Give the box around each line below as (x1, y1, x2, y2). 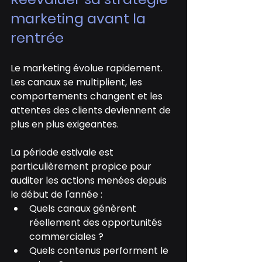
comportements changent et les (11, 89, 165, 104)
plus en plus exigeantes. (11, 118, 119, 132)
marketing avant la (11, 9, 149, 29)
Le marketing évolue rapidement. (11, 61, 165, 75)
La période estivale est (11, 146, 116, 160)
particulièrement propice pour (11, 160, 154, 174)
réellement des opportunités (29, 216, 164, 230)
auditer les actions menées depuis (11, 174, 169, 188)
